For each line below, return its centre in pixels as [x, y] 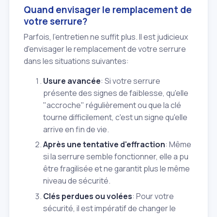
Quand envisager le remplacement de [108, 9]
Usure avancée [72, 81]
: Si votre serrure [131, 81]
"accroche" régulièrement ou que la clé [112, 105]
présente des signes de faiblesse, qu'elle [116, 93]
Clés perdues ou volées [88, 196]
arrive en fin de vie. [76, 130]
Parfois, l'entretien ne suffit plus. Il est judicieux [106, 37]
